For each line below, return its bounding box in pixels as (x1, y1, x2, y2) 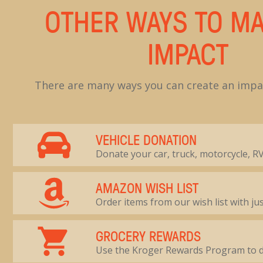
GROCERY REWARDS (96, 225, 201, 245)
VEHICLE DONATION (96, 129, 197, 149)
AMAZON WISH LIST (96, 177, 199, 197)
